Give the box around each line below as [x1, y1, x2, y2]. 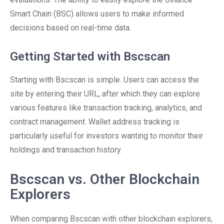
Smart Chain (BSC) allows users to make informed [10, 9, 184, 18]
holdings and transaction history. [10, 145, 122, 154]
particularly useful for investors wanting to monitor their [10, 131, 203, 140]
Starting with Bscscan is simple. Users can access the [10, 75, 199, 84]
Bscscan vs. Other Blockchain [10, 171, 199, 187]
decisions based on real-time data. [10, 23, 131, 32]
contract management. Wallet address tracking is [10, 117, 179, 126]
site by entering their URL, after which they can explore [10, 89, 200, 98]
